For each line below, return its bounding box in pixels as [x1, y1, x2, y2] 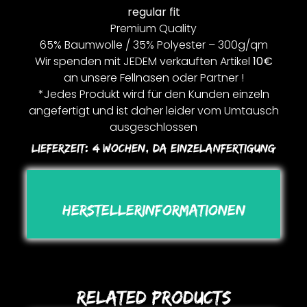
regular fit [127, 4, 180, 21]
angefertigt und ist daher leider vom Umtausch [28, 103, 279, 119]
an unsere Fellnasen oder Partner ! [63, 70, 244, 86]
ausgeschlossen [110, 119, 197, 136]
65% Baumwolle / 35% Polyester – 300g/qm [39, 37, 268, 53]
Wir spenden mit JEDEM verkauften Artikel [34, 53, 253, 70]
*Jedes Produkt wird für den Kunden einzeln [38, 86, 269, 103]
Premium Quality [110, 21, 197, 37]
